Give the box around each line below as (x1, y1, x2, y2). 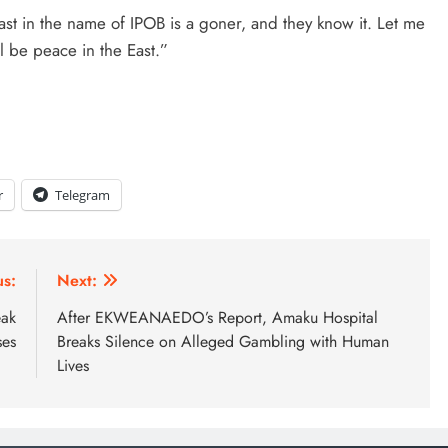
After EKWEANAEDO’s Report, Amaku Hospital (57, 305, 378, 329)
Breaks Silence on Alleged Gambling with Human (57, 329, 389, 353)
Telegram (55, 185, 110, 204)
